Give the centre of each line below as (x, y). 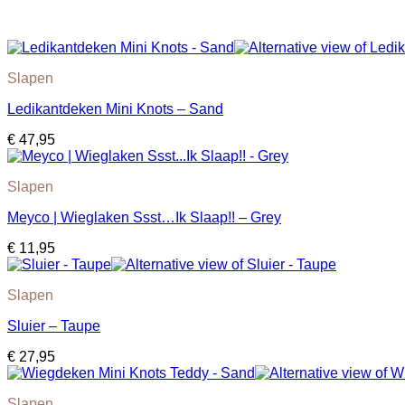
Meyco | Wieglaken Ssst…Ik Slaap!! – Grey (144, 218)
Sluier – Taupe (54, 326)
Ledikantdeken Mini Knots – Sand (115, 109)
